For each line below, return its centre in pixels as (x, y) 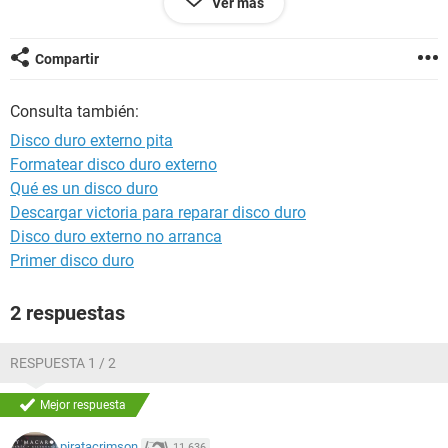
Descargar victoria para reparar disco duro (158, 212)
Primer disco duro (72, 260)
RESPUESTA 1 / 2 (63, 363)
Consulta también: (74, 111)
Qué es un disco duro (84, 188)
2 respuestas (67, 313)
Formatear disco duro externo (113, 164)
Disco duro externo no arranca (116, 236)
